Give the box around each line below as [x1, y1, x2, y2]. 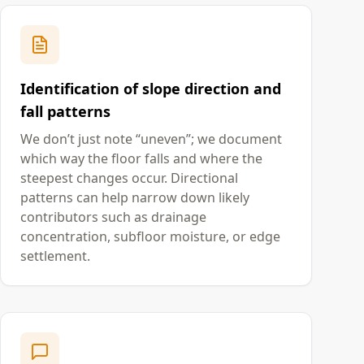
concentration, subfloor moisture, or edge [20, 227, 280, 245]
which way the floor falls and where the [20, 149, 262, 167]
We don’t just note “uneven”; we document [20, 130, 282, 148]
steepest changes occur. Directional [20, 169, 238, 187]
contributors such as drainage [20, 208, 206, 226]
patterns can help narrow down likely [20, 188, 249, 206]
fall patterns [20, 102, 110, 121]
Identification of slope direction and [20, 79, 281, 98]
